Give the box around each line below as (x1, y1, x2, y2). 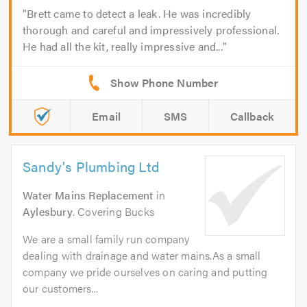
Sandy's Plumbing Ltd (23, 156, 160, 177)
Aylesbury (23, 204, 73, 220)
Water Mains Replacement (23, 187, 153, 204)
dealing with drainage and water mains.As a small (23, 247, 261, 264)
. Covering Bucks (72, 204, 155, 220)
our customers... (23, 280, 99, 297)
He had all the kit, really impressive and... (23, 38, 223, 55)
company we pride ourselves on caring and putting (23, 264, 268, 280)
